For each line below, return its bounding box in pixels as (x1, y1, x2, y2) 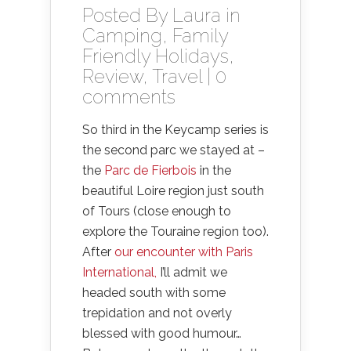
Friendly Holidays (82, 45, 229, 67)
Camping (82, 24, 162, 47)
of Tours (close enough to (82, 204, 231, 219)
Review (82, 65, 143, 88)
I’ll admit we (157, 265, 227, 280)
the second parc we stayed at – (82, 143, 265, 157)
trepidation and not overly (82, 306, 232, 320)
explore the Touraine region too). (82, 224, 269, 239)
